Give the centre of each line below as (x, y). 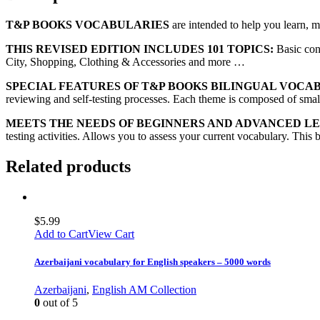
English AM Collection (144, 289)
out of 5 (59, 302)
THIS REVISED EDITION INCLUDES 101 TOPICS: (140, 49)
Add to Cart (61, 234)
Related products (68, 166)
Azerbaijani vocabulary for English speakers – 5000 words (152, 261)
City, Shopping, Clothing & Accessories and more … (125, 61)
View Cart (111, 234)
